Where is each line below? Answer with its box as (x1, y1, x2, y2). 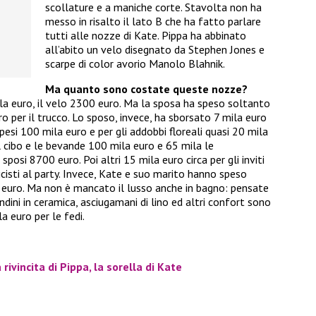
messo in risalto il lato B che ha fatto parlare (45, 13, 261, 28)
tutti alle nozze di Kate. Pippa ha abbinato (45, 28, 246, 42)
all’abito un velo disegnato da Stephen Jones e (45, 42, 265, 56)
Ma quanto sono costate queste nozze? (45, 81, 248, 96)
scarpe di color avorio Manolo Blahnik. (45, 56, 225, 71)
